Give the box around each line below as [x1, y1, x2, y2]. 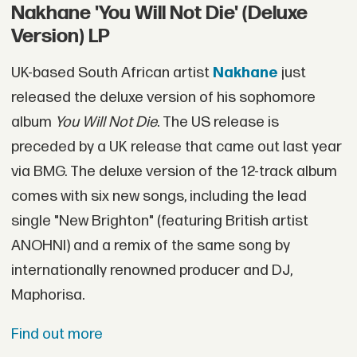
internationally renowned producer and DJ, [10, 261, 292, 280]
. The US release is [156, 112, 279, 131]
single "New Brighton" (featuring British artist [10, 211, 308, 230]
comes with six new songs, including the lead [10, 186, 307, 206]
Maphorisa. [10, 285, 84, 304]
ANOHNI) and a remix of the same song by [10, 236, 290, 255]
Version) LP [10, 25, 110, 49]
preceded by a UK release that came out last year [10, 137, 342, 156]
